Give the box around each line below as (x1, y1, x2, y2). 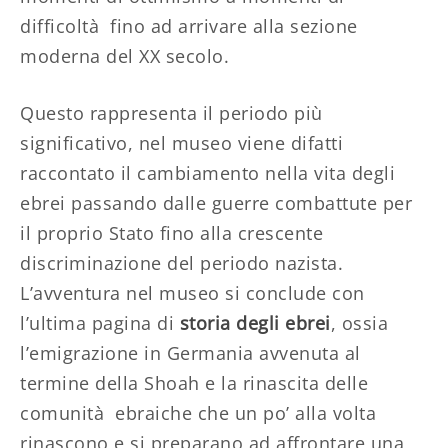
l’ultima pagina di (20, 310, 180, 335)
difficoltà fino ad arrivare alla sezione (20, 13, 358, 38)
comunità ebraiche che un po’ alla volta (20, 400, 376, 425)
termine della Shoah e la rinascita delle (20, 370, 368, 395)
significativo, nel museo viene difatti (20, 130, 343, 155)
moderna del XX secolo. (20, 43, 229, 68)
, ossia (330, 310, 388, 335)
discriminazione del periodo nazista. (20, 250, 343, 275)
